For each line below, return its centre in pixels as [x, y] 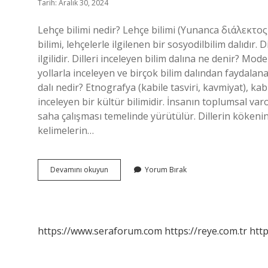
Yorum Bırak [166, 170]
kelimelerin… [66, 130]
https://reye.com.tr [206, 231]
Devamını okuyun [79, 170]
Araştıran [123, 180]
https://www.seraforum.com [100, 231]
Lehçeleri [123, 169]
